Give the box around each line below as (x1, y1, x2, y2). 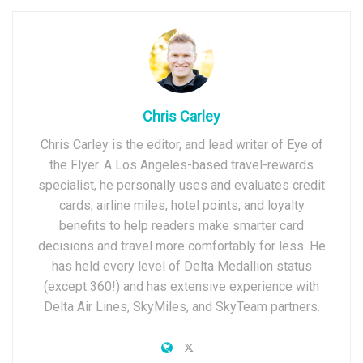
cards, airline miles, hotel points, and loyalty (58, 198, 305, 213)
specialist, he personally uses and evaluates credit (38, 177, 325, 193)
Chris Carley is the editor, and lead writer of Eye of (40, 137, 323, 152)
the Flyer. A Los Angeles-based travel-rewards (49, 157, 314, 173)
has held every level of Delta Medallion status (51, 258, 312, 274)
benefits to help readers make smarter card (59, 218, 304, 233)
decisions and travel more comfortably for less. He (37, 238, 326, 254)
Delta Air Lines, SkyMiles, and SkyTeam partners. (43, 299, 320, 314)
